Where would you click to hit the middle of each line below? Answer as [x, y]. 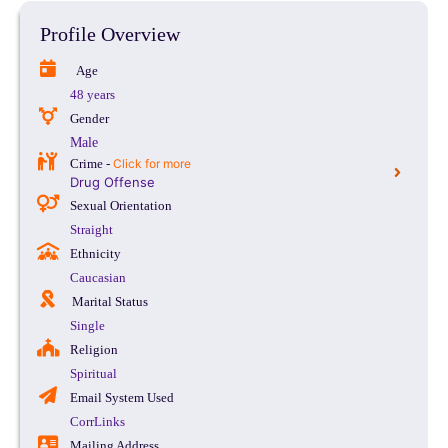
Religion [93, 349]
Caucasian [98, 277]
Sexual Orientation [120, 205]
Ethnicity [95, 253]
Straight [91, 229]
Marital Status [109, 301]
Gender [89, 118]
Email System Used [121, 397]
